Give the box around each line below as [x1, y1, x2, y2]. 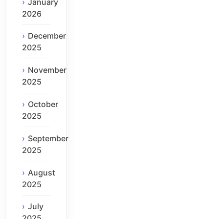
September [28, 133, 68, 143]
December [28, 31, 66, 41]
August [28, 167, 55, 177]
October [28, 99, 58, 109]
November [28, 65, 66, 75]
